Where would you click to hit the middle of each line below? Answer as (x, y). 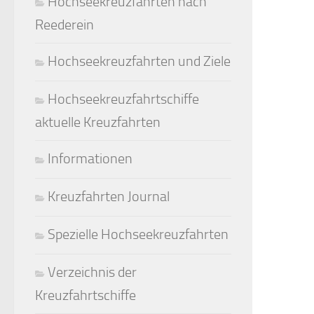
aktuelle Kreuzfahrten (98, 122)
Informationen (90, 159)
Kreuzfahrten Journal (109, 197)
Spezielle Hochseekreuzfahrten (138, 234)
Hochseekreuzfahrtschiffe (123, 99)
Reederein (64, 25)
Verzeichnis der (92, 272)
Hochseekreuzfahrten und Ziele (139, 61)
